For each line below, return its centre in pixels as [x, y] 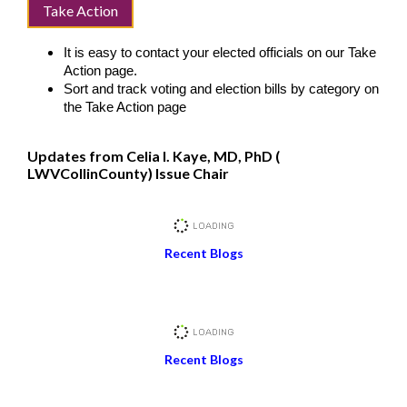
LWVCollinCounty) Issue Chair [129, 174]
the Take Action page [125, 107]
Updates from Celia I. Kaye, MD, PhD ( [154, 156]
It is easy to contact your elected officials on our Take [220, 53]
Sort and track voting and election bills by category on [221, 89]
